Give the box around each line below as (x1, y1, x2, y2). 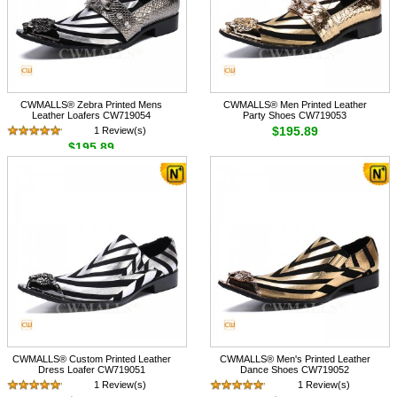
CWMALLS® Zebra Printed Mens (20, 99, 163, 111)
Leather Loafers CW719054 (32, 110, 152, 121)
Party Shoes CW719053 (243, 110, 347, 121)
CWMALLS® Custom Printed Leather (12, 354, 171, 365)
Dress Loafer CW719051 (37, 364, 145, 376)
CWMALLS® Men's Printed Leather (219, 354, 370, 365)
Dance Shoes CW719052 (240, 364, 350, 376)
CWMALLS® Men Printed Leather (222, 99, 367, 111)
